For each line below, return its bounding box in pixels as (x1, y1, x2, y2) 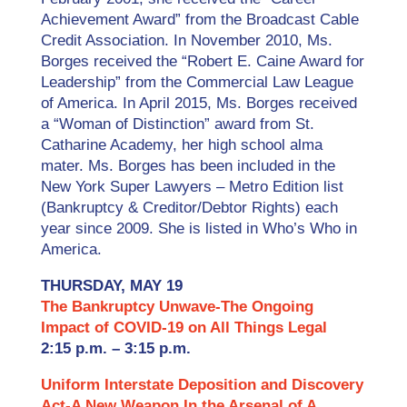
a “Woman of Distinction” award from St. (40, 115, 314, 133)
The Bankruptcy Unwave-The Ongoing (40, 298, 313, 315)
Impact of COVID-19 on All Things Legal (40, 319, 332, 336)
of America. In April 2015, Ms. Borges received (40, 94, 357, 112)
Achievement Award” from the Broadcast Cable (40, 11, 359, 28)
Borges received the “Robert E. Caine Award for (40, 53, 364, 70)
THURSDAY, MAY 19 (40, 277, 183, 294)
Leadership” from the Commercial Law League (40, 74, 353, 91)
